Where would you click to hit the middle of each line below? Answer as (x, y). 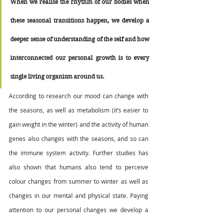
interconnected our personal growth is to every (80, 58)
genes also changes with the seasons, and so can (79, 139)
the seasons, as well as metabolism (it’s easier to (79, 110)
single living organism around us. (59, 77)
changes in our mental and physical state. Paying (79, 196)
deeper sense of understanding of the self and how (80, 39)
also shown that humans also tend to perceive (79, 167)
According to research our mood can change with (79, 96)
